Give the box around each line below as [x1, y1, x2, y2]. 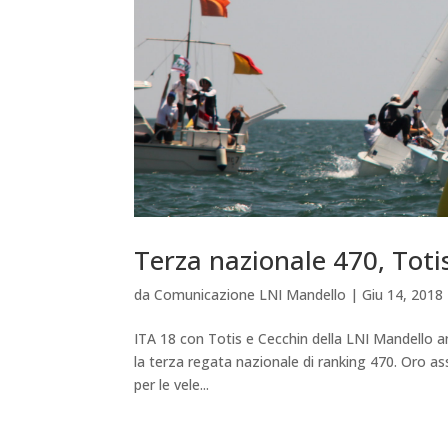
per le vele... [134, 374, 210, 394]
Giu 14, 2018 [362, 284, 444, 304]
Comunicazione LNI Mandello [154, 284, 347, 304]
